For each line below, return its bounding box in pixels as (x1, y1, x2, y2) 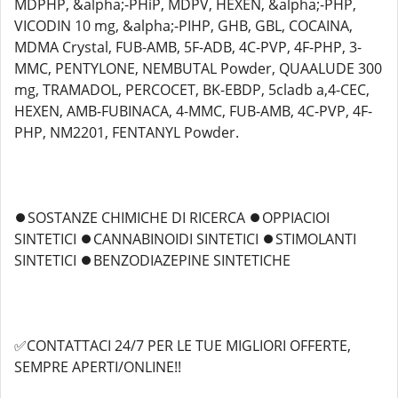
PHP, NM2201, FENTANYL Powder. (14, 123, 239, 142)
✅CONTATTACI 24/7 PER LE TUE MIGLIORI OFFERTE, (14, 336, 351, 355)
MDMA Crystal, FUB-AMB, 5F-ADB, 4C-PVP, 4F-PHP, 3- (14, 37, 362, 57)
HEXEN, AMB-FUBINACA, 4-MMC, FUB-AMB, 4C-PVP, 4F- (14, 101, 372, 121)
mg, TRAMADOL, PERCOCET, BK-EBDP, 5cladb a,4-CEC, (14, 80, 370, 99)
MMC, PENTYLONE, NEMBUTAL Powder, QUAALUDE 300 (14, 59, 382, 78)
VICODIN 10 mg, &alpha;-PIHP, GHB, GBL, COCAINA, (14, 16, 353, 36)
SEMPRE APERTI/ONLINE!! (14, 357, 181, 377)
